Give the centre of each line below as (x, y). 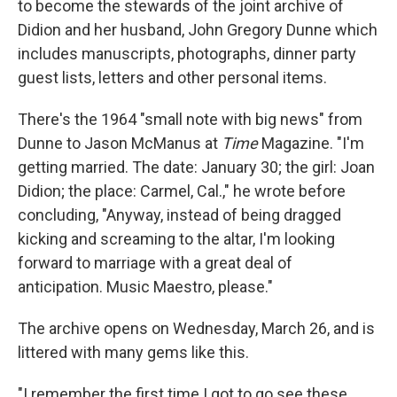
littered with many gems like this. (133, 352)
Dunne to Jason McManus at (120, 143)
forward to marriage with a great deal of (155, 263)
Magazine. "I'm (313, 143)
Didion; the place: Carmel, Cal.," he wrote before (182, 191)
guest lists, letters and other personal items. (172, 78)
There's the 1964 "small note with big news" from (190, 119)
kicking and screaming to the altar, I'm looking (176, 239)
